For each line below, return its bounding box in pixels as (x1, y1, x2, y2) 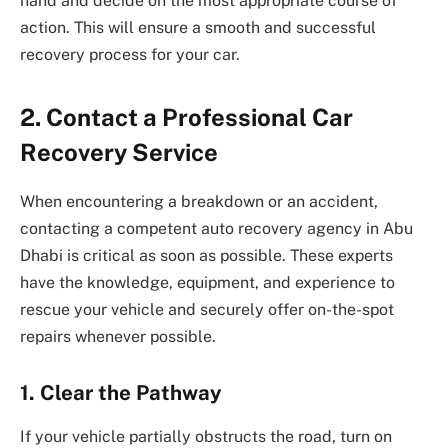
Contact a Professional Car (46, 103, 353, 132)
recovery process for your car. (20, 44, 240, 64)
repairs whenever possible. (20, 327, 216, 347)
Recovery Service (20, 138, 218, 167)
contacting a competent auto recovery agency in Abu (20, 219, 413, 239)
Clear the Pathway (40, 380, 222, 405)
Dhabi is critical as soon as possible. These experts (20, 246, 393, 266)
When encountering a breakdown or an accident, (20, 192, 378, 212)
